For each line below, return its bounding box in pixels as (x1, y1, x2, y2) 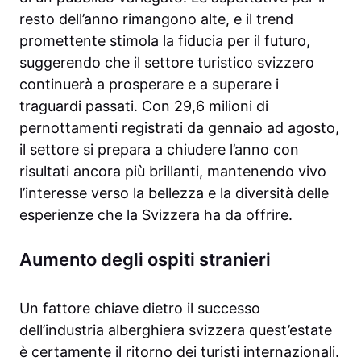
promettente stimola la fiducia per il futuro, (19, 32, 310, 50)
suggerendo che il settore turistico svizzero (19, 54, 314, 72)
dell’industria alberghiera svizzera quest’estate (19, 322, 332, 339)
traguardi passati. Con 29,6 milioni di (19, 98, 268, 115)
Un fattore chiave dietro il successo (19, 300, 260, 317)
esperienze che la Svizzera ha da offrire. (19, 206, 293, 224)
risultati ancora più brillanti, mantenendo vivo (19, 163, 326, 180)
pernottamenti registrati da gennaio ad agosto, (19, 119, 339, 137)
